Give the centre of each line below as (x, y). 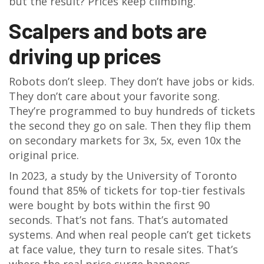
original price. (44, 155)
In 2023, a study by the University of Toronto (123, 176)
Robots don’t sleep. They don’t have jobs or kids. (132, 81)
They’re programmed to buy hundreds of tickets (132, 111)
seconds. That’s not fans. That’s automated (118, 220)
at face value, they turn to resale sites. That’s (123, 249)
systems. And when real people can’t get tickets (130, 235)
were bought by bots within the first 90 (109, 205)
